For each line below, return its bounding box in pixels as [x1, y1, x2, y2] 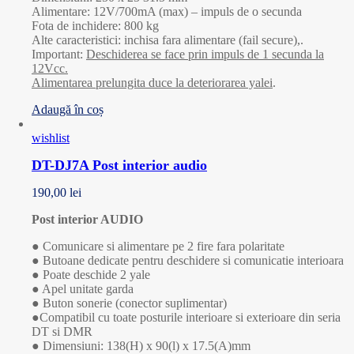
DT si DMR [32, 325, 92, 339]
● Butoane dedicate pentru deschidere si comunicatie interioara [32, 254, 344, 268]
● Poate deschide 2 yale [32, 268, 150, 282]
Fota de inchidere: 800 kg [32, 19, 159, 33]
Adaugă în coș [32, 103, 104, 117]
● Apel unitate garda [32, 282, 134, 296]
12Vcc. [32, 62, 68, 76]
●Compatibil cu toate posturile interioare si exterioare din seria [32, 311, 341, 325]
